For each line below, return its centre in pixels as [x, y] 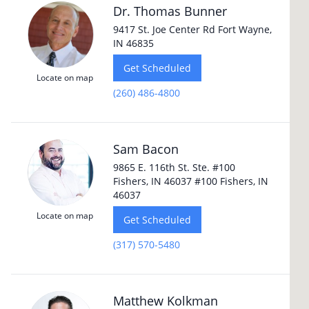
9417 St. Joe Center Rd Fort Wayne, [192, 29]
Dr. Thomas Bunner [170, 11]
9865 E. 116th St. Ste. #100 [174, 167]
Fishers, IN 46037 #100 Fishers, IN [191, 181]
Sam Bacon [146, 149]
